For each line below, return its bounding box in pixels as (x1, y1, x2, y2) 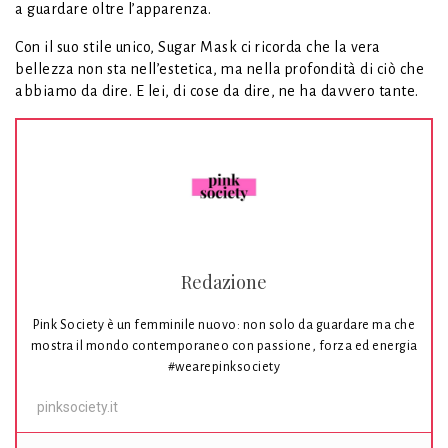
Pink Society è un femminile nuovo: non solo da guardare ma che (33, 318, 415, 333)
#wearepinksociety (167, 360, 281, 375)
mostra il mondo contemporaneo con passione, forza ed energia (30, 339, 418, 354)
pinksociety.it (37, 399, 118, 416)
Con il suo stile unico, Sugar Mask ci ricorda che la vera (15, 39, 381, 56)
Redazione (181, 270, 267, 295)
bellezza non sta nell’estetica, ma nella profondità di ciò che (15, 61, 424, 78)
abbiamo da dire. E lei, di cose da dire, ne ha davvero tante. (15, 83, 419, 100)
